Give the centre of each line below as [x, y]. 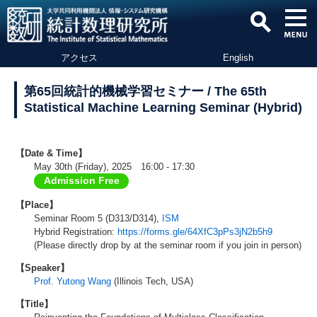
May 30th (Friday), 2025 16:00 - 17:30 [114, 167]
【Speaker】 [42, 268]
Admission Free [81, 181]
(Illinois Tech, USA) [154, 281]
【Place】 [37, 205]
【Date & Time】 [51, 153]
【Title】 [34, 304]
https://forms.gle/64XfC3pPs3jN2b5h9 [195, 232]
